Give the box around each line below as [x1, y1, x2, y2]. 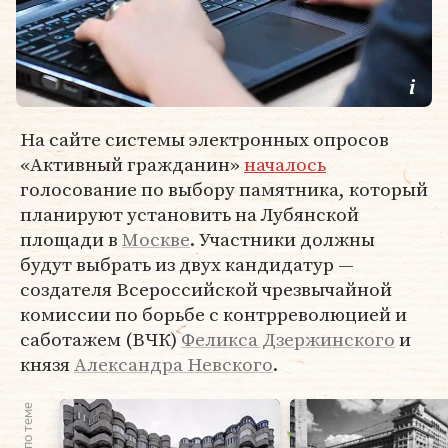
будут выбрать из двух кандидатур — [20, 251, 354, 277]
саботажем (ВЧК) [20, 326, 181, 352]
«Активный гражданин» [20, 151, 244, 177]
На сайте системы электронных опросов [20, 126, 389, 152]
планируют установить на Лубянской [20, 201, 359, 227]
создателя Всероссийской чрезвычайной [20, 276, 392, 302]
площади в [20, 226, 122, 252]
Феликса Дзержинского [181, 326, 395, 352]
